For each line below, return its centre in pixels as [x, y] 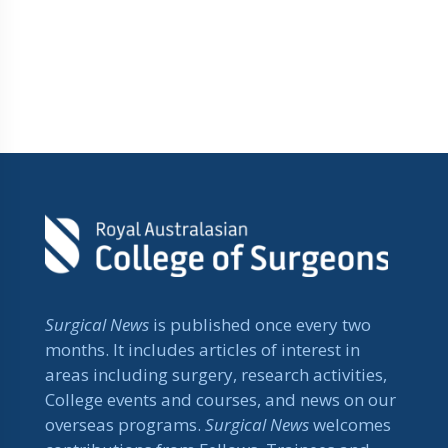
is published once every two [262, 324]
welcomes [352, 424]
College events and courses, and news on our [220, 399]
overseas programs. [125, 424]
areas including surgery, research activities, [216, 374]
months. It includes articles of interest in [202, 349]
